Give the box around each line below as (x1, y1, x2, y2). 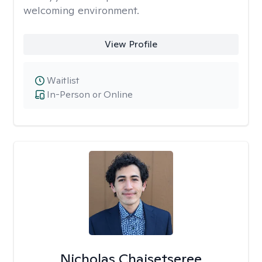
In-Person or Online (47, 88, 133, 101)
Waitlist (47, 74, 80, 87)
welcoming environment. (23, 4, 139, 17)
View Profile (104, 38, 157, 50)
